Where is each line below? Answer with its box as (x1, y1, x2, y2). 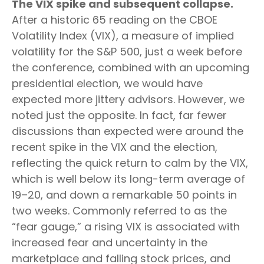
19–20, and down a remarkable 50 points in (12, 187, 237, 202)
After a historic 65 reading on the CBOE (12, 12, 217, 27)
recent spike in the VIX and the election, (12, 140, 217, 154)
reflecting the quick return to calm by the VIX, (12, 156, 248, 170)
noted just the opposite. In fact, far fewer (12, 108, 227, 123)
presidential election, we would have (12, 76, 203, 91)
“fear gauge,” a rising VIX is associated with (12, 219, 240, 234)
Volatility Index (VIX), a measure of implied (12, 28, 234, 43)
